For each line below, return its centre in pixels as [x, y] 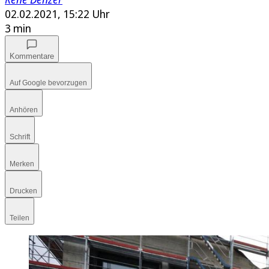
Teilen [20, 218]
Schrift [20, 137]
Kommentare [32, 56]
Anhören [24, 110]
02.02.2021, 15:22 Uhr [57, 14]
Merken [22, 164]
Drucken [23, 191]
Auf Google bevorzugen [48, 83]
